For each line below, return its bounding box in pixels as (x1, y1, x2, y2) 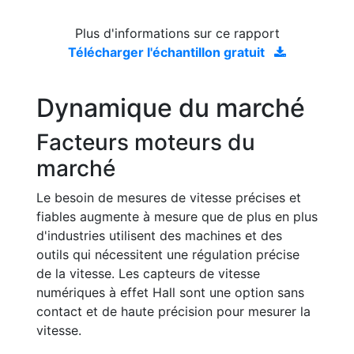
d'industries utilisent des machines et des (36, 228, 282, 243)
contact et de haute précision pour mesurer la (36, 303, 311, 319)
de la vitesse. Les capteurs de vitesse (36, 265, 260, 281)
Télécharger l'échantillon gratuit (68, 44, 268, 60)
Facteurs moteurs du (36, 129, 255, 156)
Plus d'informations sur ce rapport (74, 25, 280, 41)
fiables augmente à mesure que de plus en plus (36, 209, 318, 224)
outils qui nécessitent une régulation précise (36, 247, 299, 262)
